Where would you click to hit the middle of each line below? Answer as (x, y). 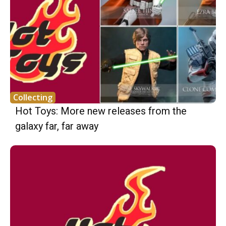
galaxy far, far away (57, 126)
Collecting (33, 98)
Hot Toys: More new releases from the (101, 111)
